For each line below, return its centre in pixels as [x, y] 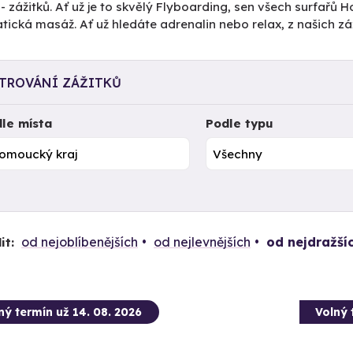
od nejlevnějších [202, 242]
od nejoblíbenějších [79, 242]
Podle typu [240, 123]
